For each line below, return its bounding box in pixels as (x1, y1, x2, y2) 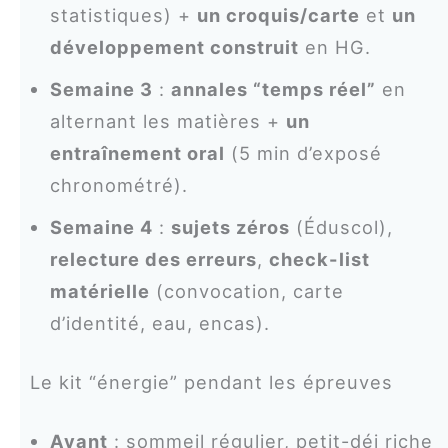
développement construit (49, 35, 299, 58)
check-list (268, 247, 370, 270)
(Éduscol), (289, 215, 393, 238)
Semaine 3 (49, 77, 153, 100)
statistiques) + (49, 3, 197, 26)
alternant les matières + (49, 109, 286, 132)
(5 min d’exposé (224, 141, 382, 164)
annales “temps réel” (170, 77, 376, 100)
